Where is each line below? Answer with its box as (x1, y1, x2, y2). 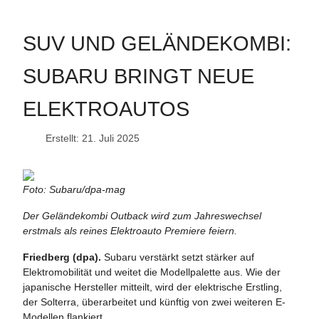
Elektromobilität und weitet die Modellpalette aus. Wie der (23, 266, 281, 278)
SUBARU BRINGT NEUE (23, 64, 254, 88)
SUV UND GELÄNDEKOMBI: (23, 31, 291, 55)
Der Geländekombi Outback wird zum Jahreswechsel (23, 209, 261, 221)
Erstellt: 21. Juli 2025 (46, 132, 140, 144)
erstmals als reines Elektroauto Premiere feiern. (23, 224, 237, 236)
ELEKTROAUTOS (23, 97, 189, 120)
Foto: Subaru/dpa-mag (23, 183, 125, 195)
